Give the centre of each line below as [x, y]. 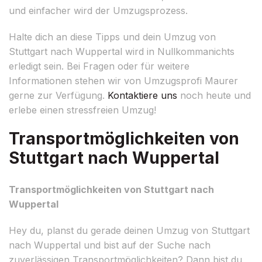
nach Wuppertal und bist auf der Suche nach [110, 245]
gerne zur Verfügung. [58, 95]
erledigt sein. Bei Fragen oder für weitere [99, 66]
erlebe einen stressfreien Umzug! [82, 110]
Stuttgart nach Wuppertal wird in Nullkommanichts [122, 51]
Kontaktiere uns [142, 95]
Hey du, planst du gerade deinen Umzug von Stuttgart [129, 230]
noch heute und [214, 95]
